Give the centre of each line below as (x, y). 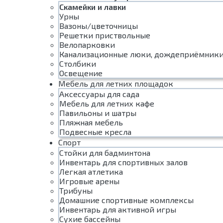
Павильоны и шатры (98, 113)
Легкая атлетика (91, 171)
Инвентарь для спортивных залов (123, 162)
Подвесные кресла (95, 132)
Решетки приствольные (105, 35)
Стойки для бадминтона (105, 153)
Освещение (81, 73)
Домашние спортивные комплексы (126, 200)
